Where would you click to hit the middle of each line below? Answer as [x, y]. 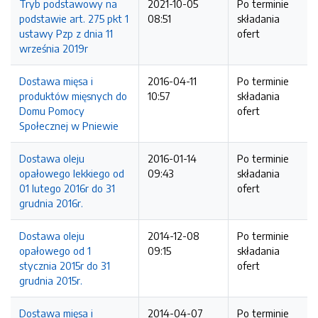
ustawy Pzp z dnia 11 [66, 33]
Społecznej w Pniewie [69, 126]
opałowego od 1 [55, 251]
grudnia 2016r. [51, 203]
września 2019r [54, 48]
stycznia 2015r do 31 [65, 265]
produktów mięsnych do [73, 96]
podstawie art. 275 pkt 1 [74, 18]
